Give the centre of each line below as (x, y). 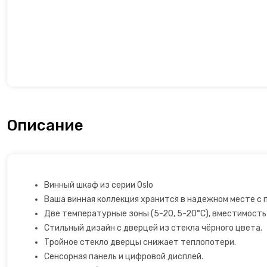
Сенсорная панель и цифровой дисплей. (124, 257)
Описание (45, 125)
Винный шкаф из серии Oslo (99, 185)
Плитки (27, 137)
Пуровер (29, 197)
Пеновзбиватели (46, 48)
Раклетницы (37, 227)
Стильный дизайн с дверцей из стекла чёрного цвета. (153, 228)
